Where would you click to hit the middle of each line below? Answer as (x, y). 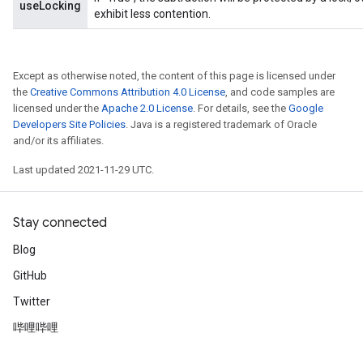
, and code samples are (280, 92)
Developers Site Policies (69, 124)
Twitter (32, 301)
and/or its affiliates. (58, 141)
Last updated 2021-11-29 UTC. (83, 170)
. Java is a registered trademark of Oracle (221, 124)
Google (306, 108)
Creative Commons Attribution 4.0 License (128, 92)
